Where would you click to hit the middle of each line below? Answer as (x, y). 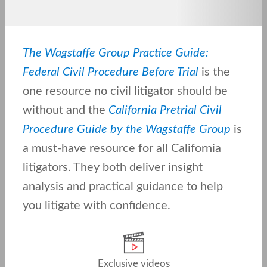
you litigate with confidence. (97, 206)
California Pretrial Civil (165, 110)
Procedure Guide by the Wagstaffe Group (127, 129)
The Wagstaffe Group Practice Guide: (116, 53)
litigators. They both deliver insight (113, 167)
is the (214, 72)
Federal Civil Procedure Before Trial (111, 72)
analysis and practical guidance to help (123, 187)
